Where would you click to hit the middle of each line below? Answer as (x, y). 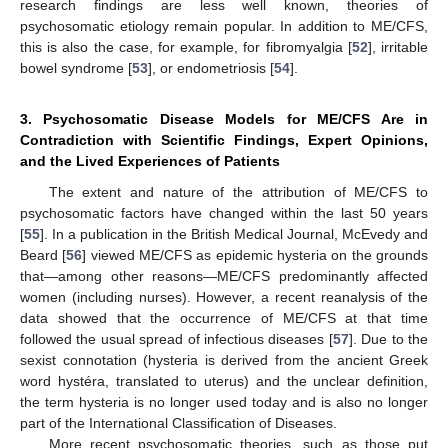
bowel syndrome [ (76, 67)
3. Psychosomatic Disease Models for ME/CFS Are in (224, 118)
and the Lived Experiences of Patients (150, 160)
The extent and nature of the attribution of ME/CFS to (238, 191)
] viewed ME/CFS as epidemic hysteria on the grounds (255, 254)
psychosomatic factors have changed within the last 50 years (224, 212)
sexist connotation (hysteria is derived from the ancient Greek (224, 359)
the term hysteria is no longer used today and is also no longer (224, 401)
